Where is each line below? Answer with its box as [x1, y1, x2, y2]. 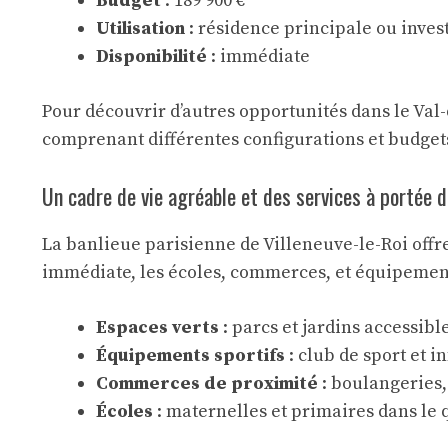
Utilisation [96, 17, 185, 40]
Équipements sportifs [96, 344, 285, 367]
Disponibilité [96, 45, 207, 68]
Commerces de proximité [96, 372, 318, 395]
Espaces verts [96, 316, 219, 339]
